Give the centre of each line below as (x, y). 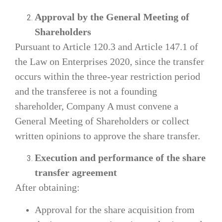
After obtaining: (47, 188)
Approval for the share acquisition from (115, 209)
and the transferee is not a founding (86, 91)
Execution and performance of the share (120, 158)
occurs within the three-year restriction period (108, 76)
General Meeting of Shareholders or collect (102, 121)
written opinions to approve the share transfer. (108, 136)
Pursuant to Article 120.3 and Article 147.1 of (107, 46)
